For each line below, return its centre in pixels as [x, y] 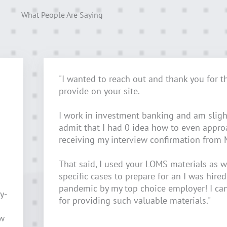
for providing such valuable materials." [135, 201]
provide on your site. [99, 91]
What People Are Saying [62, 15]
